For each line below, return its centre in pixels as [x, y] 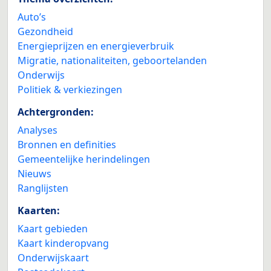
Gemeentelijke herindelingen [84, 159]
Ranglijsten [43, 188]
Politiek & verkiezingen [70, 90]
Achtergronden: [56, 112]
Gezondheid [45, 32]
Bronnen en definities [67, 145]
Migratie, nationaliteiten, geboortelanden [112, 61]
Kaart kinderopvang [63, 243]
